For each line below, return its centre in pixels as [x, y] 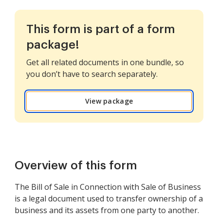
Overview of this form [76, 165]
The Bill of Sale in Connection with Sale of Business [108, 187]
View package [109, 101]
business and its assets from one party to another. [107, 210]
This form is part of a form [101, 29]
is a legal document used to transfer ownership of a [109, 199]
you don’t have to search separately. [92, 74]
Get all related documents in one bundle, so [105, 62]
